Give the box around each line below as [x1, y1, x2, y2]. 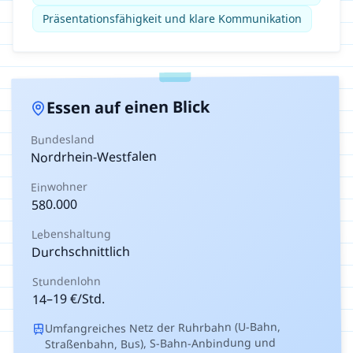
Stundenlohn [32, 273, 101, 289]
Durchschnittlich [32, 242, 131, 261]
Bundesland [30, 131, 95, 147]
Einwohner [31, 178, 88, 195]
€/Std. [66, 289, 105, 308]
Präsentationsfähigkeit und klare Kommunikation [43, 11, 302, 26]
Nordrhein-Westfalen [30, 147, 158, 166]
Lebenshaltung [31, 225, 112, 242]
